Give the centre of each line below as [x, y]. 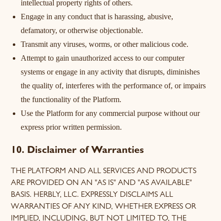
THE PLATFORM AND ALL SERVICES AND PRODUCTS [104, 172]
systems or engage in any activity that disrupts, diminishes [110, 72]
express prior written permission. [72, 127]
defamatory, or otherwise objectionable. [82, 30]
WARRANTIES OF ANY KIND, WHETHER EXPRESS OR [104, 207]
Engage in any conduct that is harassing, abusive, [97, 17]
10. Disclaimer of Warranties [78, 151]
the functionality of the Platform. [71, 99]
